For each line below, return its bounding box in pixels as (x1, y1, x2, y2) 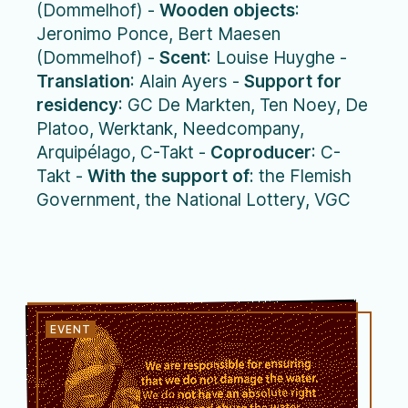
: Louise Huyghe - (207, 46, 347, 68)
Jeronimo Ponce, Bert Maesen (36, 23, 280, 45)
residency (36, 94, 118, 116)
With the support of (87, 165, 250, 187)
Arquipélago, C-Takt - (36, 141, 210, 163)
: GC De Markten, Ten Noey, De (118, 94, 368, 116)
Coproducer (210, 141, 311, 163)
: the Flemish (250, 165, 352, 187)
